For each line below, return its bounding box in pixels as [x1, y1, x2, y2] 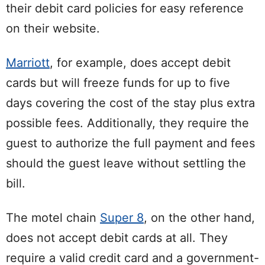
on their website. [6, 21, 100, 36]
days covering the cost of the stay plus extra [6, 96, 255, 111]
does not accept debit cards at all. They [6, 231, 228, 245]
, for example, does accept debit [50, 56, 231, 70]
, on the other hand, [144, 211, 255, 225]
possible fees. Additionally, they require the [6, 116, 249, 131]
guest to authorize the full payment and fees [6, 136, 255, 151]
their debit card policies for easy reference [6, 1, 244, 16]
